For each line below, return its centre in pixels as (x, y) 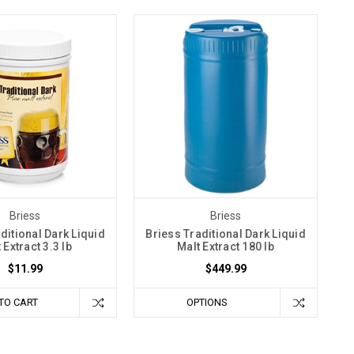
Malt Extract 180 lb (226, 246)
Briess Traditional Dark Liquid (226, 233)
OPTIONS (207, 302)
